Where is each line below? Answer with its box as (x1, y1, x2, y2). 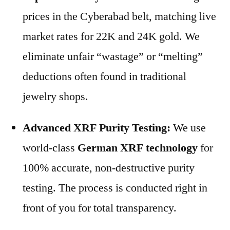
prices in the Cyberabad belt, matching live (23, 9, 216, 24)
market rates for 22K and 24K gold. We (23, 29, 200, 44)
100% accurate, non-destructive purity (23, 160, 195, 175)
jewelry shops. (23, 89, 88, 104)
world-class (23, 140, 78, 155)
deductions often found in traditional (23, 69, 186, 84)
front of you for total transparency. (23, 200, 177, 215)
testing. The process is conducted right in (23, 180, 207, 195)
